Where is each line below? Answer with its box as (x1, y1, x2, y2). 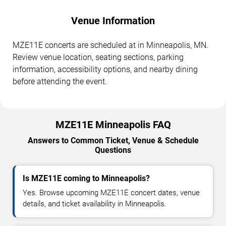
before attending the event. (13, 77, 107, 87)
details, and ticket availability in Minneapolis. (23, 199, 166, 209)
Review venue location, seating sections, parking (13, 52, 184, 63)
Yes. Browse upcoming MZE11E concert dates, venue (23, 188, 200, 198)
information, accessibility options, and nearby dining (13, 65, 198, 75)
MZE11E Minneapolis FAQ (55, 119, 171, 131)
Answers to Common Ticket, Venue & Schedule (27, 136, 199, 146)
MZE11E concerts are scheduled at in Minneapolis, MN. (13, 40, 208, 50)
